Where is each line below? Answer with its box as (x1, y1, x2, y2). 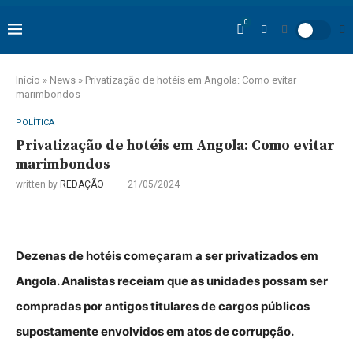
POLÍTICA (16, 117, 54, 128)
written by (16, 179, 60, 190)
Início (16, 74, 40, 86)
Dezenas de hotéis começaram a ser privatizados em (16, 248, 318, 263)
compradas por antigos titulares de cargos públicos (16, 299, 310, 314)
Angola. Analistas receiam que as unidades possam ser (16, 273, 328, 288)
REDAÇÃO (60, 179, 104, 190)
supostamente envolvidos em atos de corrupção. (16, 324, 294, 339)
